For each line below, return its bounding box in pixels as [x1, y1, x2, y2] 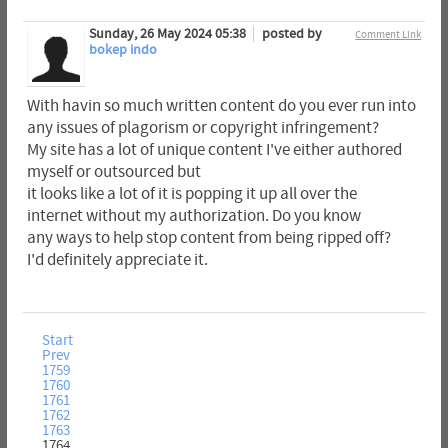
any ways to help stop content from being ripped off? [26, 229, 391, 248]
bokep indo [88, 42, 157, 59]
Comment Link [355, 28, 422, 42]
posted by [261, 26, 322, 43]
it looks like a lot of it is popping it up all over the [26, 185, 357, 204]
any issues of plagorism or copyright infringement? [26, 119, 379, 138]
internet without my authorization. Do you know [26, 207, 361, 226]
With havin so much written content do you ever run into [26, 97, 416, 116]
